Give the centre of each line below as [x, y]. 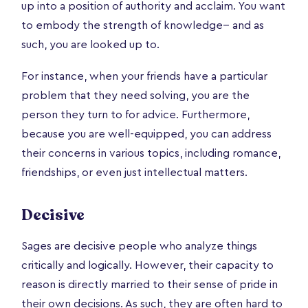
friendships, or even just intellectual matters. [134, 172]
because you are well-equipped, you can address [146, 134]
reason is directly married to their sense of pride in [150, 284]
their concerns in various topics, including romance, [151, 153]
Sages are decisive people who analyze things [139, 246]
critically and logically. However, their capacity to [147, 265]
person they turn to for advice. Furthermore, [135, 114]
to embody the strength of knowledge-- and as [143, 25]
